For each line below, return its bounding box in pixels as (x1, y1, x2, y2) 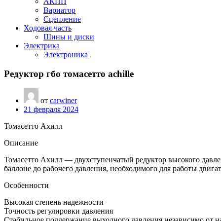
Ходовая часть (24, 24, 72, 32)
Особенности (4, 181, 49, 190)
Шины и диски (43, 33, 94, 41)
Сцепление (43, 15, 81, 23)
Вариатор (43, 6, 75, 14)
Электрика (24, 41, 60, 50)
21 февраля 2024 (24, 105, 78, 114)
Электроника (43, 50, 88, 59)
